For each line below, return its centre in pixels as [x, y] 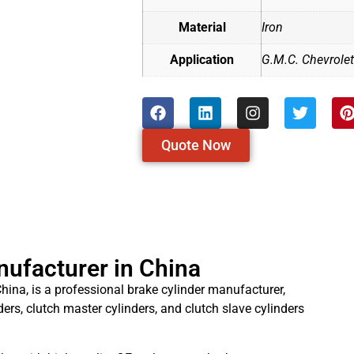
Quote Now [196, 145]
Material [202, 28]
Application [202, 60]
